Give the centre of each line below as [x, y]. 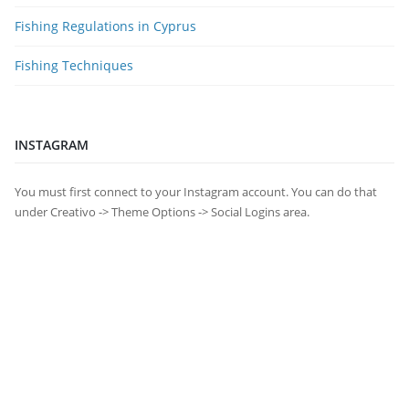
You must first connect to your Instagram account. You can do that [196, 192]
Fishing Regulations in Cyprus [105, 26]
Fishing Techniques [74, 66]
